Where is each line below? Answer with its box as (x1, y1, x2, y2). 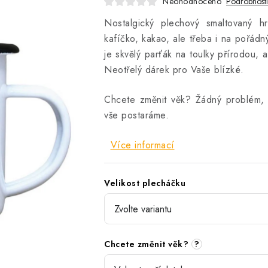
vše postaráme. (104, 108, 169, 122)
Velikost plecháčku (104, 177, 185, 189)
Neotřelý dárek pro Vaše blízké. (104, 63, 244, 77)
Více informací (110, 138, 175, 152)
